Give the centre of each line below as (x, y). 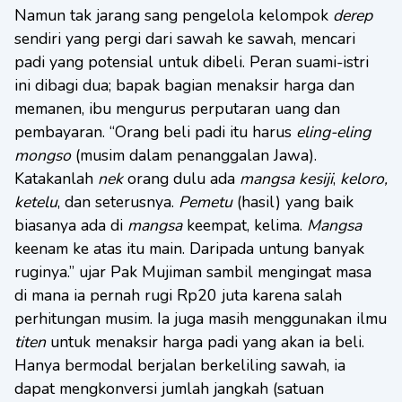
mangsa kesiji (286, 179)
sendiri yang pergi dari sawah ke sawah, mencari (185, 39)
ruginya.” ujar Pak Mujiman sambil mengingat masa (193, 272)
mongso (43, 155)
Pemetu (205, 202)
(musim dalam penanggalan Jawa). (194, 155)
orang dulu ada (181, 179)
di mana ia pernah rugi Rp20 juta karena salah (178, 295)
